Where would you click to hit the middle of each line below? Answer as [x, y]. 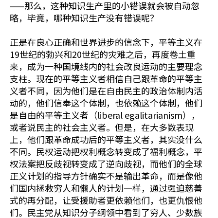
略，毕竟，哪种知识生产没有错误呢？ [84, 18]
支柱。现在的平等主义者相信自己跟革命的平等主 [106, 78]
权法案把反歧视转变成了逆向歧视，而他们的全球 [106, 163]
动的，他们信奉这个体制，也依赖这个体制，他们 [106, 103]
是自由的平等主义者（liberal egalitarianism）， [105, 115]
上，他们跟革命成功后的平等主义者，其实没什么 [106, 139]
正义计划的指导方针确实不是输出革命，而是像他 [106, 176]
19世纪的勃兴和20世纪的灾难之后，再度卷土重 [103, 54]
